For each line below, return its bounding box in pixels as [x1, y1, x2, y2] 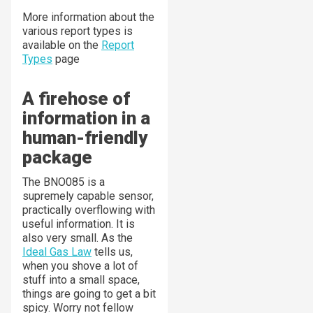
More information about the [22, 10, 154, 24]
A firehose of [22, 87, 130, 109]
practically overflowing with [22, 203, 155, 217]
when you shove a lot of [22, 259, 138, 272]
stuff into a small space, [22, 272, 140, 286]
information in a [22, 107, 150, 129]
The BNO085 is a [22, 175, 105, 189]
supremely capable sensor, [22, 189, 154, 203]
